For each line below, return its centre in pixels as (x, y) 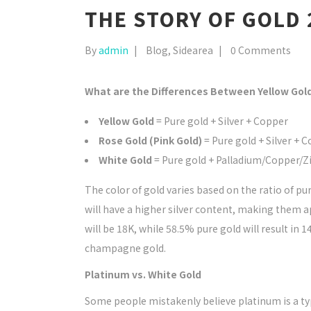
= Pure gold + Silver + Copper (221, 121)
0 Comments (261, 50)
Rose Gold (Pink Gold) (150, 140)
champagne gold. (125, 248)
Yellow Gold (126, 121)
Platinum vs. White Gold (143, 274)
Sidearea (193, 50)
